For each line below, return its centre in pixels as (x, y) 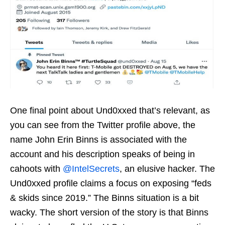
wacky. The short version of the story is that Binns (109, 213)
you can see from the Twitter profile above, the (103, 125)
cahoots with (36, 169)
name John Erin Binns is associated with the (98, 140)
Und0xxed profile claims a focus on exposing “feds (111, 184)
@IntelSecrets (91, 169)
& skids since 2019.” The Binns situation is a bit (104, 198)
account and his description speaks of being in (102, 154)
